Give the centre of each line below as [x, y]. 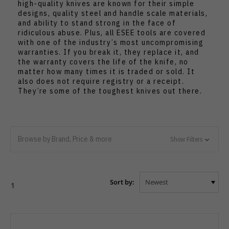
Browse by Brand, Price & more [65, 139]
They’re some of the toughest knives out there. [110, 91]
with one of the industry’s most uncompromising [111, 42]
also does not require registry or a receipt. [101, 81]
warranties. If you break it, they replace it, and [109, 52]
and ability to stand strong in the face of [97, 23]
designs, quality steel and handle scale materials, [113, 13]
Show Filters [186, 140]
